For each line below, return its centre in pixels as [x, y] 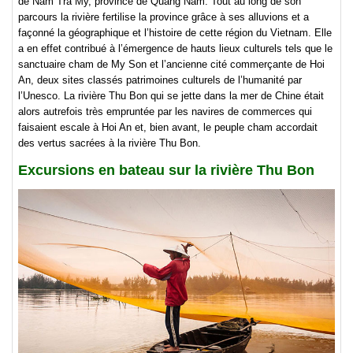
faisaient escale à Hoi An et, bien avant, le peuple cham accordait [168, 127]
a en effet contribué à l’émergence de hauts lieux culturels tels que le [175, 48]
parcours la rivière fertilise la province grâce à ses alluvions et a [163, 17]
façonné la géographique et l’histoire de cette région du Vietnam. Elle [175, 33]
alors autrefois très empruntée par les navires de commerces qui [165, 111]
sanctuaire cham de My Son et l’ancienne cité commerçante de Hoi [171, 64]
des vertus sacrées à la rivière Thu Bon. [110, 143]
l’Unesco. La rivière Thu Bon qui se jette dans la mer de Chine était [171, 96]
